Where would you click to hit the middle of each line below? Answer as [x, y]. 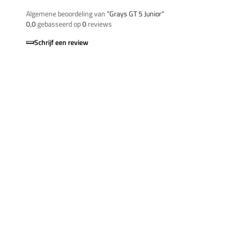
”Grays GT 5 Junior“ [135, 13]
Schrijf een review [61, 42]
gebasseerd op [59, 24]
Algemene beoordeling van [66, 13]
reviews [99, 24]
